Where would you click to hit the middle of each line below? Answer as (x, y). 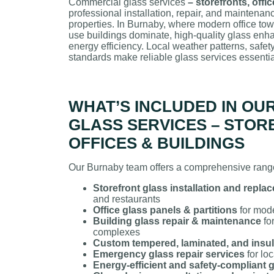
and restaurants (127, 199)
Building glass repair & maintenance (177, 221)
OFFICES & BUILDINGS (157, 143)
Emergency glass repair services (169, 254)
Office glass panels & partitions (165, 210)
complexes (117, 232)
